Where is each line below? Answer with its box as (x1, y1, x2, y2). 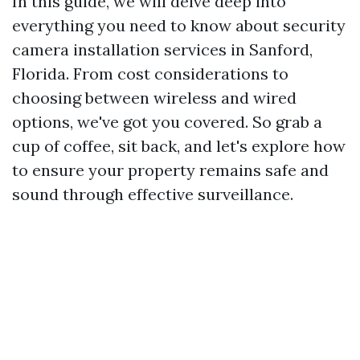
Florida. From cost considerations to (12, 63, 288, 84)
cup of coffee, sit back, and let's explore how (12, 136, 346, 156)
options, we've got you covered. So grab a (12, 112, 322, 132)
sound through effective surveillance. (12, 184, 293, 204)
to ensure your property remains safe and (12, 160, 329, 180)
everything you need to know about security (12, 15, 346, 35)
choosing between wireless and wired (12, 88, 297, 108)
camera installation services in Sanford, (12, 39, 313, 59)
